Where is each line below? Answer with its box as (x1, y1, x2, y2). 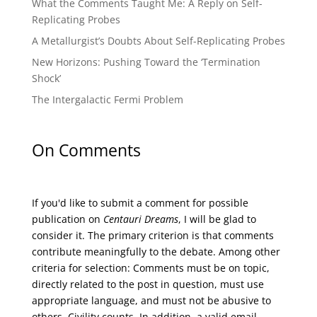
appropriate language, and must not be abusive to (31, 293, 271, 307)
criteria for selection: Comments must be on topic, (31, 260, 270, 275)
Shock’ (31, 71, 61, 86)
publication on (31, 212, 103, 226)
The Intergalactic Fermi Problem (31, 93, 183, 107)
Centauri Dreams (103, 212, 178, 226)
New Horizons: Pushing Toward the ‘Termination (31, 55, 260, 69)
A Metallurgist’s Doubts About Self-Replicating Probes (31, 34, 285, 48)
